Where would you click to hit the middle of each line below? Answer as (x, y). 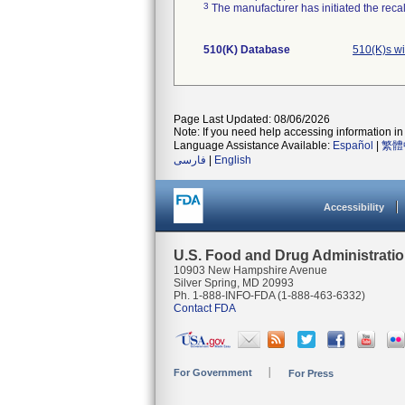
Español (353, 146)
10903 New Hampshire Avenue (250, 270)
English (233, 160)
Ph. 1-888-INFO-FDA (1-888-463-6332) (269, 296)
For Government (213, 372)
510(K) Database (247, 50)
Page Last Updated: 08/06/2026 (252, 119)
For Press (311, 373)
